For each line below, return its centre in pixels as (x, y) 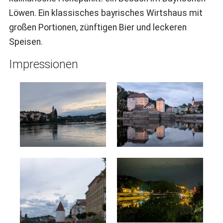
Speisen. (26, 42)
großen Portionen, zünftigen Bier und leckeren (98, 27)
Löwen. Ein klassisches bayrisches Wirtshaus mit (106, 13)
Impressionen (43, 64)
